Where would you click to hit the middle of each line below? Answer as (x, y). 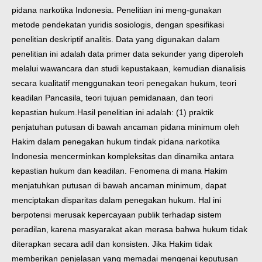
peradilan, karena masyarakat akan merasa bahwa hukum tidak (130, 230)
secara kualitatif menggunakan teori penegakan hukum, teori (124, 83)
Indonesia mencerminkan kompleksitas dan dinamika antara (123, 156)
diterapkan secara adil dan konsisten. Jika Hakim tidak (112, 244)
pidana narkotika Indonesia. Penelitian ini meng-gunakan (117, 10)
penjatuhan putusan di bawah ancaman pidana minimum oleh (126, 127)
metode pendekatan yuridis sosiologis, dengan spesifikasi (118, 25)
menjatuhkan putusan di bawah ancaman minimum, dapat (119, 186)
